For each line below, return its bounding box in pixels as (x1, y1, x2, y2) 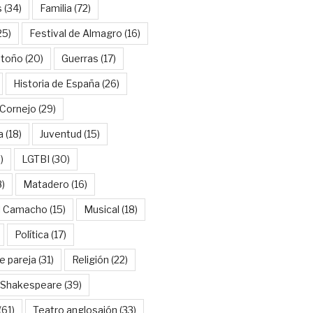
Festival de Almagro (29, 27, 122, 39)
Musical (83, 203, 119, 215)
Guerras (61, 52, 99, 64)
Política (14, 228, 49, 240)
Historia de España (13, 77, 100, 89)
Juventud (39, 127, 82, 140)
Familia (39, 1, 72, 14)
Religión (71, 253, 109, 265)
